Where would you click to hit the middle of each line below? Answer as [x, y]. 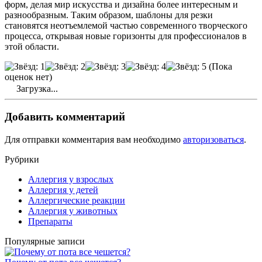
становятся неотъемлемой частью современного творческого [126, 25]
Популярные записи [45, 242]
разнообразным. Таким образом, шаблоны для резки [109, 15]
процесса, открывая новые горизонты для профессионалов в [126, 36]
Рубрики [22, 160]
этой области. [32, 46]
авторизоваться [213, 140]
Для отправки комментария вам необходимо [94, 140]
